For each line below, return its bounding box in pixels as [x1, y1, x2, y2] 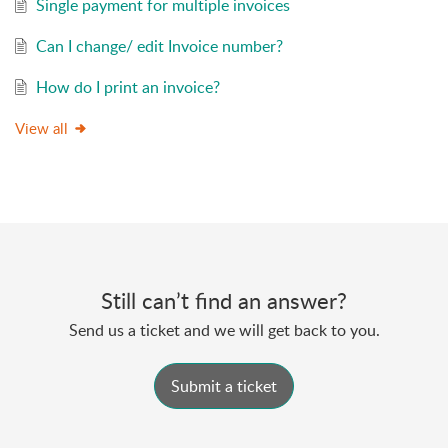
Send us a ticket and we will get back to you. [68, 319, 380, 342]
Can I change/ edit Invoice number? [35, 35, 283, 58]
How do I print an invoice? [35, 76, 220, 99]
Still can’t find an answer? [101, 285, 347, 316]
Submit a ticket [171, 375, 277, 398]
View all [15, 118, 68, 139]
